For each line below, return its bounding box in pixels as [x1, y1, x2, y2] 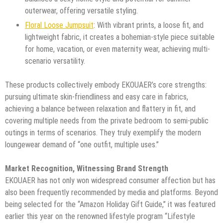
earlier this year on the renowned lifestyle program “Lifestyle [5, 211, 195, 221]
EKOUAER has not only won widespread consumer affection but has [5, 175, 216, 185]
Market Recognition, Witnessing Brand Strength [5, 163, 168, 173]
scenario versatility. [25, 56, 85, 66]
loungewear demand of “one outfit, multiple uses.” [5, 139, 159, 149]
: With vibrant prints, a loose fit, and [94, 20, 204, 30]
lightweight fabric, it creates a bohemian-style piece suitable [25, 32, 215, 42]
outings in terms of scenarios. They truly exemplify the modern [5, 127, 201, 137]
